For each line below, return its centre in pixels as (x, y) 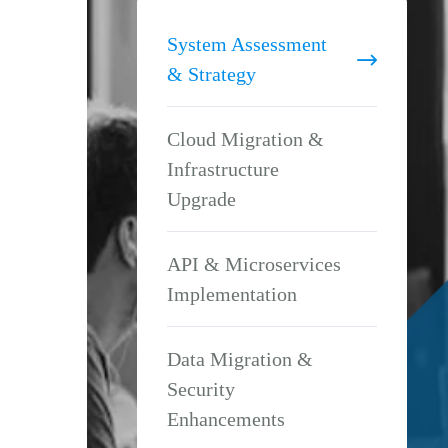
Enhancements (226, 419)
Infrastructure (223, 169)
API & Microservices (254, 264)
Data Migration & (240, 359)
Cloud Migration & (245, 139)
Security (201, 389)
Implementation (232, 294)
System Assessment (247, 44)
